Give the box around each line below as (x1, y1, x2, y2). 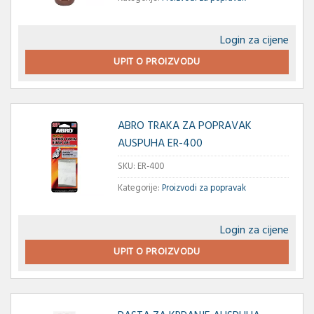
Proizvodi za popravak (161, 180, 246, 196)
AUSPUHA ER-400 (117, 134, 203, 153)
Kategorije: (117, 180, 162, 196)
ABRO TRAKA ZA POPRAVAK (117, 116, 252, 135)
